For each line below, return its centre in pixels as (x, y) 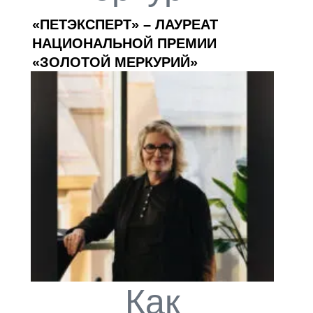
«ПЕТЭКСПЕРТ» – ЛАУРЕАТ (125, 24)
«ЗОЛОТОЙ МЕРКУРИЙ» (115, 62)
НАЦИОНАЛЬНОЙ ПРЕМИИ (124, 43)
